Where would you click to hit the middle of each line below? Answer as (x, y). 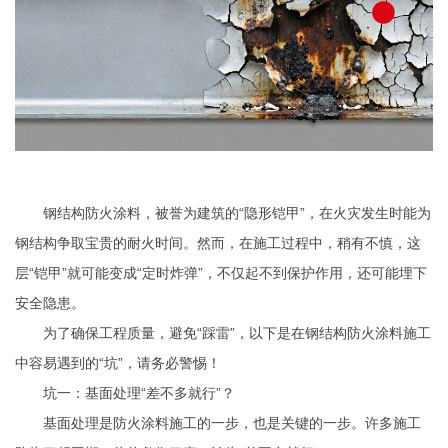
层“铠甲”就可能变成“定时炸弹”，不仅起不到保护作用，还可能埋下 (221, 273)
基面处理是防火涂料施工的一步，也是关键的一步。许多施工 (218, 423)
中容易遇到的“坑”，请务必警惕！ (118, 363)
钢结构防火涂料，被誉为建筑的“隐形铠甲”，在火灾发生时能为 (223, 213)
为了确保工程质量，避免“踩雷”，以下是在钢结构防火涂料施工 (223, 333)
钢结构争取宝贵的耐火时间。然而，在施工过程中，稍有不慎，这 (218, 243)
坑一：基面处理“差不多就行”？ (125, 393)
